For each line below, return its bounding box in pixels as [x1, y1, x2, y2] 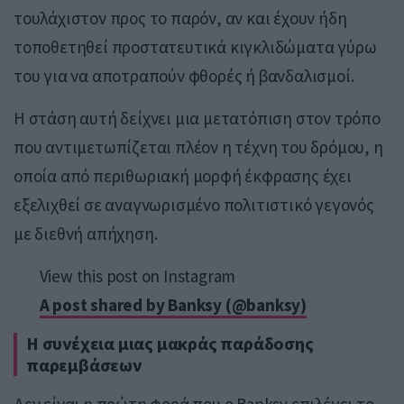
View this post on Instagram [39, 264, 236, 287]
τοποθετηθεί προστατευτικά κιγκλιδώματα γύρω [14, 35, 377, 58]
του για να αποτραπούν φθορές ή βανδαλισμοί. [14, 64, 354, 87]
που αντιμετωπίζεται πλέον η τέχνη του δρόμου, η [14, 135, 383, 158]
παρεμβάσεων [26, 353, 142, 376]
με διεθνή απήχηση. [14, 222, 158, 244]
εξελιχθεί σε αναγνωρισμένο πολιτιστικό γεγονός [14, 193, 374, 216]
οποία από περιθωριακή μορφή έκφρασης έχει [14, 164, 352, 187]
